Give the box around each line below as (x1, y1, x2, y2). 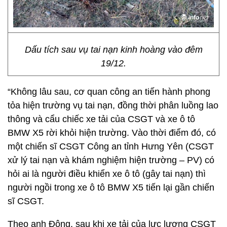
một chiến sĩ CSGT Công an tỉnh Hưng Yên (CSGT (8, 141, 214, 152)
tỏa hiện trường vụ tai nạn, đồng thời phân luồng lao (8, 100, 218, 110)
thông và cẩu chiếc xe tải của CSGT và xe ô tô (8, 114, 195, 124)
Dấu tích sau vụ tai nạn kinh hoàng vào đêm (24, 45, 203, 55)
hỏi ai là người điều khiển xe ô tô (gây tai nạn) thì (8, 169, 206, 179)
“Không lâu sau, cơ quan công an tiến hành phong (8, 87, 210, 97)
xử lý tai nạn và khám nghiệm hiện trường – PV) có (8, 155, 214, 165)
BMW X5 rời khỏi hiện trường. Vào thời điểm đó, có (8, 128, 216, 138)
